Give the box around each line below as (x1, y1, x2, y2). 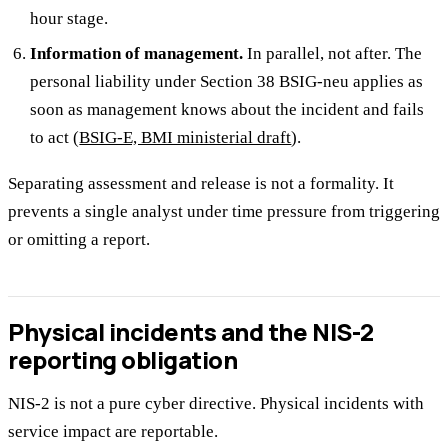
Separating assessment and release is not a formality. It (8, 174, 394, 194)
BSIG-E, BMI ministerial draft (79, 127, 292, 147)
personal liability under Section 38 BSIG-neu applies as (30, 71, 424, 91)
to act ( (30, 127, 80, 147)
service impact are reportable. (8, 421, 218, 441)
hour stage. (30, 9, 109, 29)
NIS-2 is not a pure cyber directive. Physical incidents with (8, 393, 424, 413)
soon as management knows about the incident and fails (30, 99, 425, 119)
